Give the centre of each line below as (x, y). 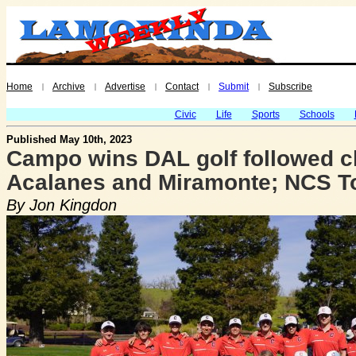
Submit (234, 87)
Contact (182, 87)
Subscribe (290, 87)
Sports (265, 114)
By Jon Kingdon (62, 205)
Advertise (125, 87)
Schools (317, 114)
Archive (69, 87)
